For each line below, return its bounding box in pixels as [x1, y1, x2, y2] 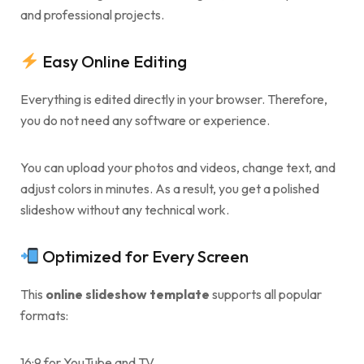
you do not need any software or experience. [20, 112, 270, 129]
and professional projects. [20, 6, 164, 24]
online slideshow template [45, 286, 210, 303]
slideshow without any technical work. [20, 201, 229, 219]
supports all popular [210, 286, 322, 303]
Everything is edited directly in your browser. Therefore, [20, 91, 327, 108]
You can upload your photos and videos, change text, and [20, 159, 336, 176]
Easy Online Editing [38, 51, 187, 72]
